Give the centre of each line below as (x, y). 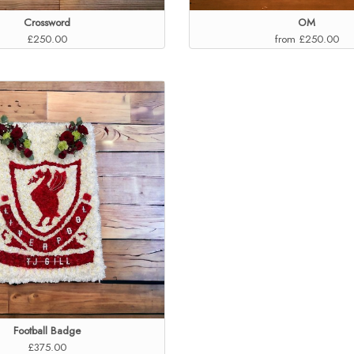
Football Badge (47, 330)
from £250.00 (307, 39)
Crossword (47, 22)
